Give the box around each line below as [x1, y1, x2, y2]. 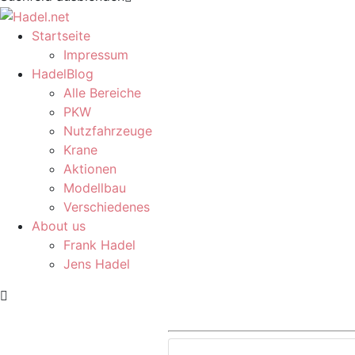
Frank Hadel [63, 236, 136, 253]
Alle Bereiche [63, 84, 141, 101]
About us [32, 217, 86, 234]
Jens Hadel [63, 255, 130, 272]
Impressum [63, 46, 128, 63]
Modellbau [63, 179, 126, 196]
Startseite [32, 27, 90, 44]
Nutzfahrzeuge [63, 122, 152, 139]
